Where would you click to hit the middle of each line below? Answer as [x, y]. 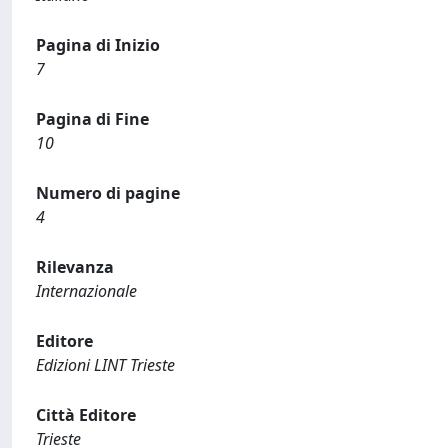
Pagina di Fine [92, 119]
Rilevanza [75, 267]
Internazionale [86, 291]
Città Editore [86, 415]
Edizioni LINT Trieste [105, 365]
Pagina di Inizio [98, 45]
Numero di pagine [108, 193]
